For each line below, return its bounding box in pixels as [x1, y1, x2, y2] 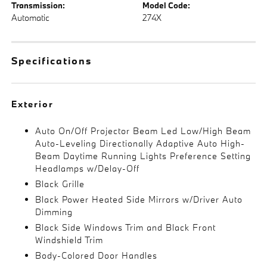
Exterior [11, 98, 54, 110]
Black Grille [35, 178, 85, 190]
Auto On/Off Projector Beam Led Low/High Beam [35, 125, 252, 136]
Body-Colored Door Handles [35, 250, 158, 261]
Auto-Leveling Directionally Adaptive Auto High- [35, 138, 246, 149]
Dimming [35, 206, 73, 218]
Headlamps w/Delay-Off [35, 163, 140, 174]
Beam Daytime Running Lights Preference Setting [35, 150, 252, 162]
